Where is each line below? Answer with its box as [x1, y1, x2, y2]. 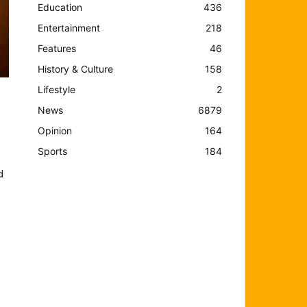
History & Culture [38, 62, 114, 75]
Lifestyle [38, 83, 76, 95]
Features [38, 42, 77, 54]
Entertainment [38, 21, 101, 34]
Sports [38, 145, 68, 157]
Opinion [38, 124, 73, 136]
